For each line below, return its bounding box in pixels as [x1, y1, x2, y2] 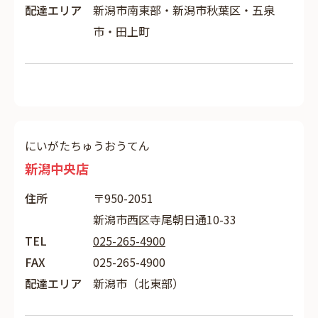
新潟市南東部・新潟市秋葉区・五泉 [93, 1, 275, 18]
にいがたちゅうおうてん [25, 137, 150, 154]
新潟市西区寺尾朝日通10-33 [93, 211, 236, 228]
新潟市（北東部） [93, 275, 184, 292]
